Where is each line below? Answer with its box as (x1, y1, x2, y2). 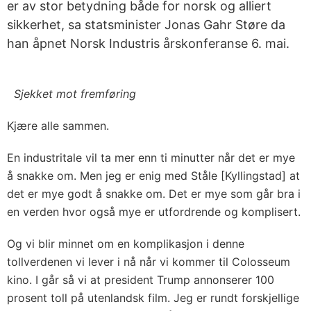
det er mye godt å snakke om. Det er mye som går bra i (7, 187, 301, 201)
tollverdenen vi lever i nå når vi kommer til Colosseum (7, 255, 290, 269)
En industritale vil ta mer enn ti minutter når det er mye (7, 151, 295, 165)
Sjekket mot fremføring (7, 87, 136, 101)
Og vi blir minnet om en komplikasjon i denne (7, 237, 244, 251)
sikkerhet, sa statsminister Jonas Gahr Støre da (7, 17, 285, 32)
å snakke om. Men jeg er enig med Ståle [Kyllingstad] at (7, 169, 300, 183)
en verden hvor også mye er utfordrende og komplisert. (7, 205, 301, 219)
